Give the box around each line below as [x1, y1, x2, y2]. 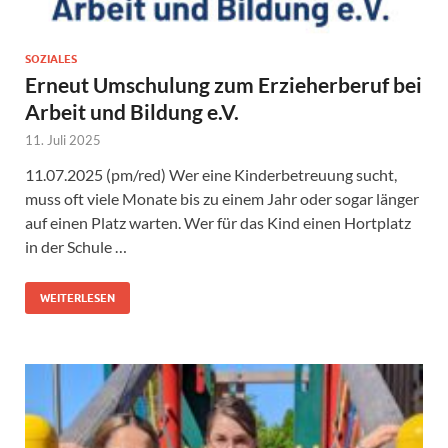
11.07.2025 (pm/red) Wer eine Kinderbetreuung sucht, [25, 165, 397, 185]
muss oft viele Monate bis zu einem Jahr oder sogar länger [25, 189, 419, 209]
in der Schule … [25, 237, 127, 257]
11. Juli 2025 [25, 132, 101, 149]
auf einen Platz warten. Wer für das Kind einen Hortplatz [25, 213, 411, 233]
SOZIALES [25, 52, 77, 67]
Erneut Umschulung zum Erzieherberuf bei [25, 72, 422, 98]
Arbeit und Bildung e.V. [25, 99, 239, 125]
